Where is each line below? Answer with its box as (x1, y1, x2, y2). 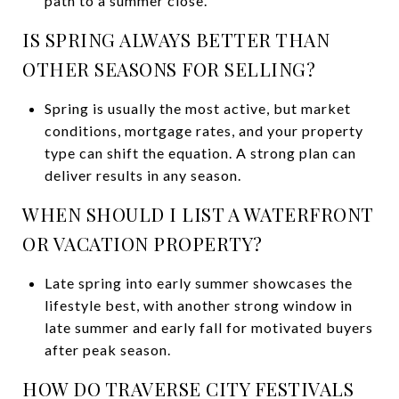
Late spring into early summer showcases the (44, 273, 353, 291)
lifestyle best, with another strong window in (44, 296, 353, 313)
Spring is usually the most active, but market (44, 99, 351, 117)
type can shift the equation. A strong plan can (44, 143, 356, 161)
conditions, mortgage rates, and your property (44, 121, 363, 139)
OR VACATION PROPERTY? (22, 230, 263, 256)
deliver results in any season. (44, 166, 241, 183)
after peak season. (44, 340, 171, 358)
